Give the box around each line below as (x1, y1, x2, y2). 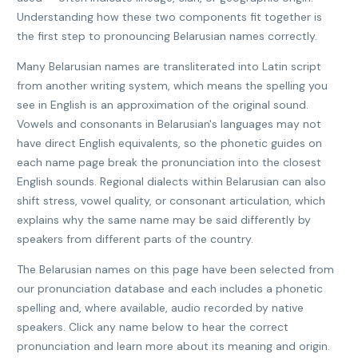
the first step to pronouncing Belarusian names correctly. (17, 29, 317, 43)
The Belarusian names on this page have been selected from (17, 262, 334, 276)
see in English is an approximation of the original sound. (17, 97, 308, 112)
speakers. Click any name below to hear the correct (17, 320, 288, 334)
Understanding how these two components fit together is (17, 10, 322, 24)
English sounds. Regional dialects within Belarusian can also (17, 174, 326, 189)
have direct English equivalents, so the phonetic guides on (17, 136, 322, 150)
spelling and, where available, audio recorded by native (17, 300, 304, 315)
